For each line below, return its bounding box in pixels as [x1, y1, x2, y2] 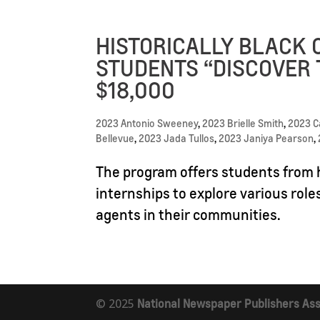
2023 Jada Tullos [139, 131, 215, 145]
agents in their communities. [96, 205, 281, 224]
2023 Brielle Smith [202, 116, 284, 130]
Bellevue [96, 131, 135, 145]
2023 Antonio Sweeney [96, 116, 199, 130]
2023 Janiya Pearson [219, 131, 314, 145]
